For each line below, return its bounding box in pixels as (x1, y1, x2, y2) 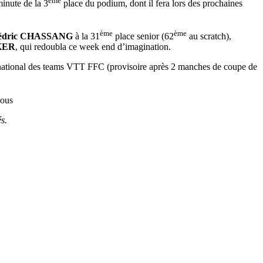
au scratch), (187, 31, 231, 42)
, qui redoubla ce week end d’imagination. (15, 42, 171, 52)
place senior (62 (113, 31, 174, 42)
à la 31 (73, 31, 100, 42)
